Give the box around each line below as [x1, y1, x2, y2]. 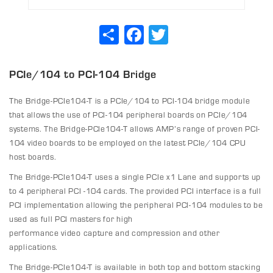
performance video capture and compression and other [9, 226, 220, 239]
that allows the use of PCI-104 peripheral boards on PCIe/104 [9, 108, 248, 121]
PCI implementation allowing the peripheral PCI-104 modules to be [9, 198, 263, 211]
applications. [9, 240, 58, 253]
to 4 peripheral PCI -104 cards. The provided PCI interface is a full [9, 184, 261, 197]
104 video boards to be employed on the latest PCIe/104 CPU [9, 136, 246, 149]
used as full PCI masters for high [9, 212, 133, 225]
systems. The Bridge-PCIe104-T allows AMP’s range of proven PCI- [9, 122, 261, 135]
